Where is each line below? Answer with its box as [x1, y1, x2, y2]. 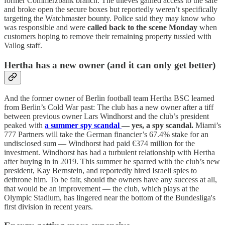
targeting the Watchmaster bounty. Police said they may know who [4, 14, 215, 23]
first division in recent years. [4, 202, 93, 211]
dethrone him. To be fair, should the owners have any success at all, [4, 175, 217, 184]
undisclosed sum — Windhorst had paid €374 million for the [4, 139, 195, 148]
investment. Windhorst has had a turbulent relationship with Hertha [4, 148, 215, 157]
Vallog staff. [4, 41, 42, 50]
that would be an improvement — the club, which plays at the [4, 184, 199, 193]
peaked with [4, 121, 45, 130]
